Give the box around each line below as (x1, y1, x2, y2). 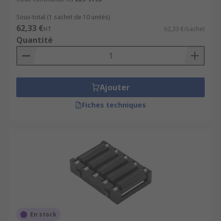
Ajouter (99, 82, 130, 93)
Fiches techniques (82, 100, 146, 110)
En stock (30, 210, 57, 219)
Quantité (16, 35, 53, 45)
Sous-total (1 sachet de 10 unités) (16, 13, 110, 21)
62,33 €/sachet (164, 25, 205, 33)
